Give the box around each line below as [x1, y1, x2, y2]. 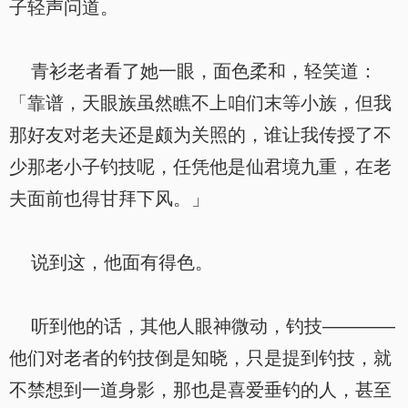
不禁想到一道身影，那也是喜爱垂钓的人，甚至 [9, 380, 392, 400]
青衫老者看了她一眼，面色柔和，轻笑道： [9, 61, 377, 81]
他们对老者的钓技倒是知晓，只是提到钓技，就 [9, 348, 392, 368]
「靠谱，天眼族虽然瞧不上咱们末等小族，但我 [9, 93, 392, 113]
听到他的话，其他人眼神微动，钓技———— [9, 316, 395, 336]
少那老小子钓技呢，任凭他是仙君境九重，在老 [9, 157, 392, 177]
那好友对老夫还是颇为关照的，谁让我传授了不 [9, 125, 392, 145]
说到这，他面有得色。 [9, 252, 213, 272]
